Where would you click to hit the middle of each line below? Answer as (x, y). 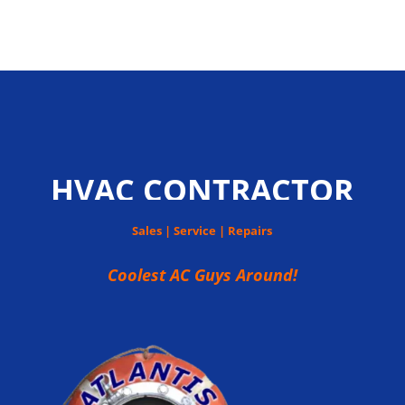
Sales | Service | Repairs (202, 231)
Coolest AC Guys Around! (202, 275)
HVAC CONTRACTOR (202, 190)
